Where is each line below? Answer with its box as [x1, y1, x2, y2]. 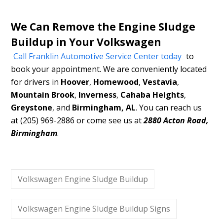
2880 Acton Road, [144, 114, 209, 126]
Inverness [78, 89, 117, 100]
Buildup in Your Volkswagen [11, 35, 162, 49]
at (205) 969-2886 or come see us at [11, 114, 144, 126]
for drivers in [11, 76, 61, 87]
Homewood [93, 76, 139, 87]
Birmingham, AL [72, 102, 136, 113]
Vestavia [143, 76, 178, 87]
